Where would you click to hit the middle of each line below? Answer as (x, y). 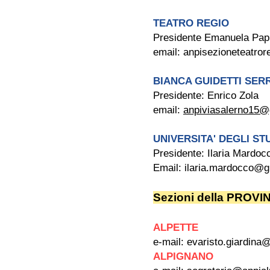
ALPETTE (177, 228)
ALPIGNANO (185, 256)
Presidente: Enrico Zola (206, 96)
